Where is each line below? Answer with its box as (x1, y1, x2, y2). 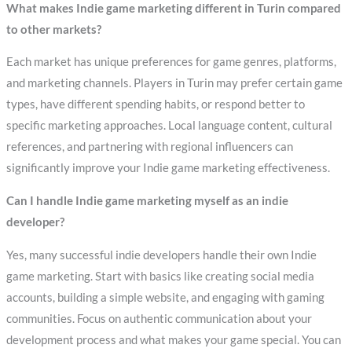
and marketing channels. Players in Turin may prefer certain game (5, 76, 343, 90)
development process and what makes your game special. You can (5, 332, 341, 346)
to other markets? (5, 22, 101, 36)
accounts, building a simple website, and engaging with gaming (5, 290, 324, 304)
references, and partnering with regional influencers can (5, 140, 293, 154)
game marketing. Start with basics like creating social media (5, 269, 314, 283)
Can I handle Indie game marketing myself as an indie (5, 193, 288, 207)
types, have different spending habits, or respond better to (5, 97, 305, 112)
